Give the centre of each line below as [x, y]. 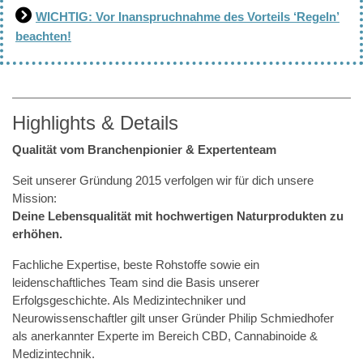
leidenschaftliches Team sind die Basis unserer [136, 282]
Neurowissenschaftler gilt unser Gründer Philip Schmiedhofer [173, 318]
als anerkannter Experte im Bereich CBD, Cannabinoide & [165, 336]
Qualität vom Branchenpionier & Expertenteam [144, 149]
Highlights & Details [95, 122]
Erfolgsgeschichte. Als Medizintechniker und [129, 300]
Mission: [34, 198]
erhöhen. [37, 234]
